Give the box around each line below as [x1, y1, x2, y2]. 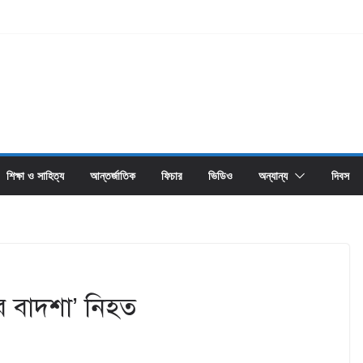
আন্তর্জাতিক [90, 168, 135, 183]
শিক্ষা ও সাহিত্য [6, 168, 64, 183]
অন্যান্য [258, 168, 288, 183]
